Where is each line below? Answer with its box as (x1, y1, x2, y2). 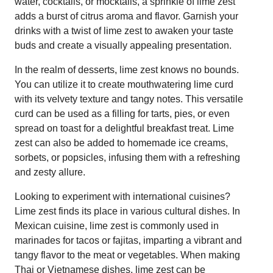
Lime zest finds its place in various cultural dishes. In (15, 205, 240, 216)
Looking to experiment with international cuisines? (15, 191, 230, 202)
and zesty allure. (15, 166, 85, 177)
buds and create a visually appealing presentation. (15, 40, 232, 51)
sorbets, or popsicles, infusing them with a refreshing (15, 152, 240, 163)
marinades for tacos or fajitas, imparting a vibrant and (15, 235, 242, 246)
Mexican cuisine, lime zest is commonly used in (15, 220, 219, 231)
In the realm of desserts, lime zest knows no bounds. (15, 64, 239, 75)
